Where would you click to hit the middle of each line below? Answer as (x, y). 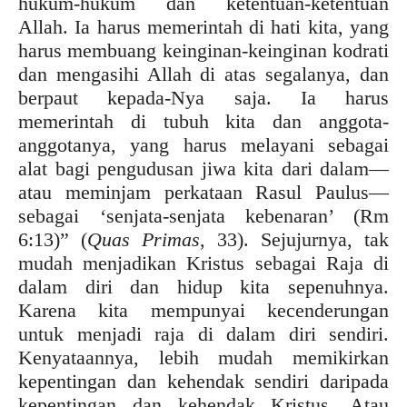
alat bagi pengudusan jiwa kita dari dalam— (203, 168)
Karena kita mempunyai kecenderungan (203, 310)
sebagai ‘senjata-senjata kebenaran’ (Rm (203, 215)
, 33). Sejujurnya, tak (294, 239)
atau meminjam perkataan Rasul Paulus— (203, 192)
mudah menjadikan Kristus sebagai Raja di (203, 263)
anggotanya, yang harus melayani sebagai (203, 144)
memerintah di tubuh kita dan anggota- (203, 121)
